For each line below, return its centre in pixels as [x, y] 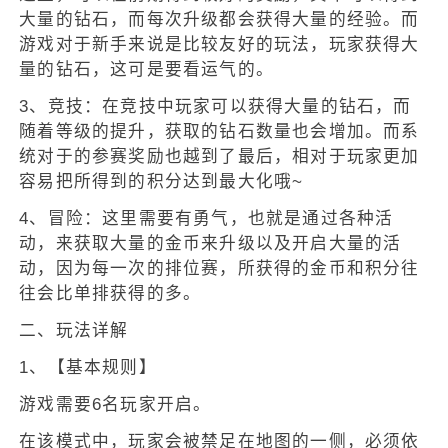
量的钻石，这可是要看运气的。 [146, 70]
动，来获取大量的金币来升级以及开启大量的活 [210, 244]
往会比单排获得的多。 [110, 294]
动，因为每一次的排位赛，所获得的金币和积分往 [219, 269]
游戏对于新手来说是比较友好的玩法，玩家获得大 [219, 45]
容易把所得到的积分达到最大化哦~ [161, 182]
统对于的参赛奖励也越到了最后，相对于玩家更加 [219, 157]
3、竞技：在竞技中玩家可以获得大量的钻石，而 [215, 107]
